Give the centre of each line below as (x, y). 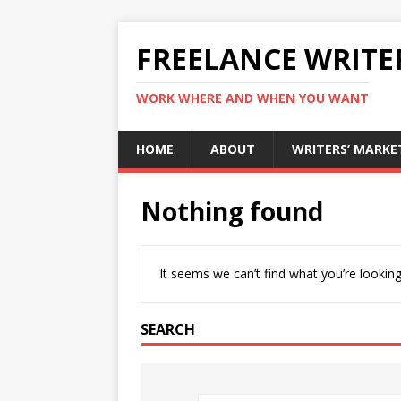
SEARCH (168, 329)
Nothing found (232, 211)
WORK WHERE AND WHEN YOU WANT (252, 98)
